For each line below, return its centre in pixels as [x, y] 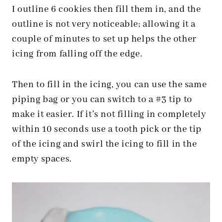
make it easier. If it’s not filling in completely [109, 114]
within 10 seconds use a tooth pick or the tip [107, 129]
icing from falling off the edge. [77, 54]
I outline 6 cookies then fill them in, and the [107, 9]
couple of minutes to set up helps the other [104, 39]
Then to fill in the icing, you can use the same [110, 84]
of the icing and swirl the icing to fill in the [105, 144]
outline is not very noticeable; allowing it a [104, 24]
